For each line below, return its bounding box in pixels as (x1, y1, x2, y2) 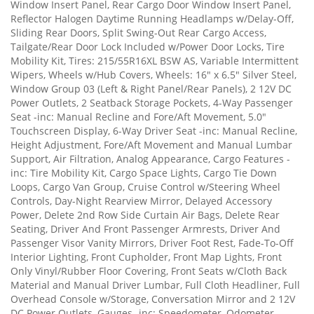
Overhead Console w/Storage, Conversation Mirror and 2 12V (11, 292, 295, 306)
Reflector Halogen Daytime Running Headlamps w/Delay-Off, (11, 11, 294, 25)
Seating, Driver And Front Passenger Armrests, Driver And (11, 221, 280, 235)
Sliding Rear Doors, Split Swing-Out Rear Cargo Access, (11, 25, 266, 39)
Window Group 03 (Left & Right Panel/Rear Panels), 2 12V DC (11, 81, 292, 95)
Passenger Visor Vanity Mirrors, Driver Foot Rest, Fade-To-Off (11, 235, 294, 250)
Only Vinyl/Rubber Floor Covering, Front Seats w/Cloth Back (11, 264, 287, 278)
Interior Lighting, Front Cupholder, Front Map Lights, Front (11, 250, 282, 264)
